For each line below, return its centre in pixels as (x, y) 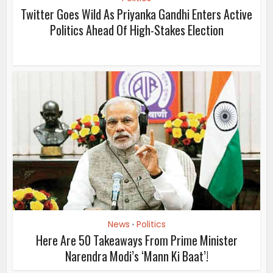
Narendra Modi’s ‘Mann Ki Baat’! (136, 256)
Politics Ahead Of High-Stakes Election (136, 30)
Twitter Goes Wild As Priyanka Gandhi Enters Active (136, 14)
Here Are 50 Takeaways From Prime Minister (136, 240)
